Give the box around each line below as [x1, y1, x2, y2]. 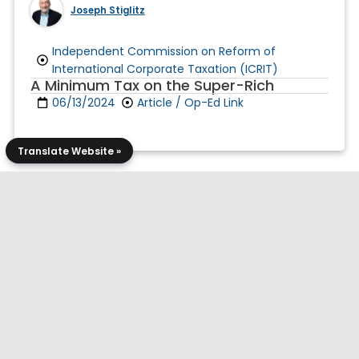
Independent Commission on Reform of [51, 43, 276, 60]
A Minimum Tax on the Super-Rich [30, 75, 274, 96]
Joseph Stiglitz [70, 3, 145, 17]
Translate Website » [18, 143, 121, 158]
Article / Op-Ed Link [136, 95, 244, 111]
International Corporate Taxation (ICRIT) [51, 61, 278, 78]
